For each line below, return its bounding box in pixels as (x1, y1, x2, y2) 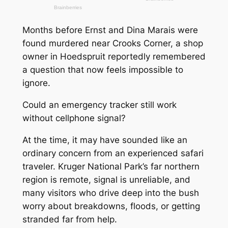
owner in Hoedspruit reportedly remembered (22, 51, 206, 62)
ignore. (22, 78, 50, 89)
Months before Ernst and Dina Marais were (22, 25, 198, 36)
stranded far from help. (22, 214, 117, 224)
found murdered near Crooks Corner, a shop (22, 38, 203, 49)
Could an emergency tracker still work (22, 99, 177, 110)
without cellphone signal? (22, 112, 126, 123)
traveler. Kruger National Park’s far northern (22, 161, 199, 172)
